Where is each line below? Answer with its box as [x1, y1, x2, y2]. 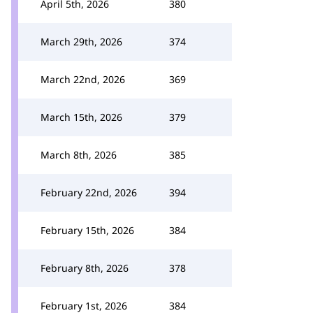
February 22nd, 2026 [41, 186, 137, 199]
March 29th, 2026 [41, 35, 122, 48]
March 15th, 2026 [41, 110, 122, 124]
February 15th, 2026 [41, 224, 134, 237]
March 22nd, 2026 [41, 73, 125, 86]
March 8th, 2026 [41, 148, 117, 161]
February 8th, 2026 [41, 261, 129, 275]
